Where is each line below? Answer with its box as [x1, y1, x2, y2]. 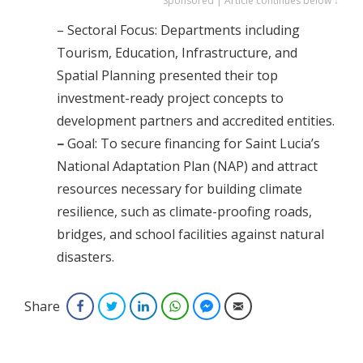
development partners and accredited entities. [57, 112, 335, 130]
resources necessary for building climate [57, 180, 302, 199]
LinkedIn [156, 299, 194, 314]
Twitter [124, 299, 156, 314]
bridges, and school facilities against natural [57, 225, 324, 244]
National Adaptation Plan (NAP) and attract [57, 157, 318, 176]
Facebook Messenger [219, 299, 317, 314]
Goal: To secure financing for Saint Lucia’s [64, 135, 320, 153]
